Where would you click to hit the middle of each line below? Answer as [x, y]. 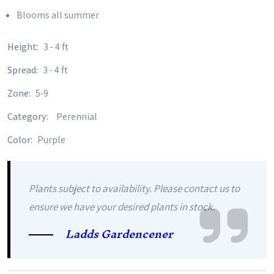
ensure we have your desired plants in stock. [122, 207]
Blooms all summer [58, 15]
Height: [24, 47]
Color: [21, 140]
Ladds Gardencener [119, 234]
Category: [29, 117]
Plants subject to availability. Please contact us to [134, 188]
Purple [51, 140]
